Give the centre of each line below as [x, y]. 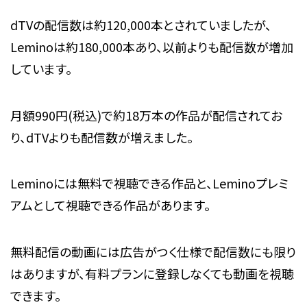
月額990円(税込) [56, 115]
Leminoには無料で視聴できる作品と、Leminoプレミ [149, 183]
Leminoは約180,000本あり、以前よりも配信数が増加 [151, 46]
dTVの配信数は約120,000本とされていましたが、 [140, 24]
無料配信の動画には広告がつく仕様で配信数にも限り [153, 252]
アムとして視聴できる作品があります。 [110, 205]
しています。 [41, 68]
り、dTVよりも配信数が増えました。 [101, 137]
